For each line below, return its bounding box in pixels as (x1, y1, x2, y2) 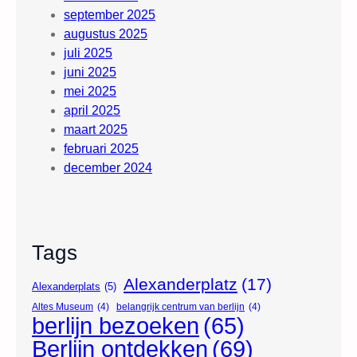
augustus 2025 (64, 26, 147, 41)
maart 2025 (64, 122, 127, 136)
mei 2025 (64, 84, 116, 98)
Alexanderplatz (124, 274, 237, 293)
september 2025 (64, 7, 155, 22)
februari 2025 (64, 141, 139, 155)
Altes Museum (32, 300, 93, 312)
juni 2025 (64, 65, 116, 79)
